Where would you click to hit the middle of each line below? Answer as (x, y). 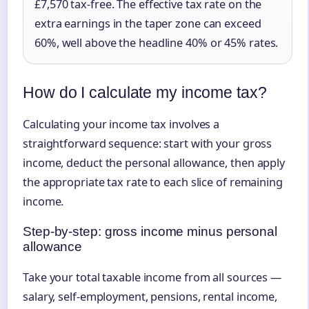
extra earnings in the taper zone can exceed (148, 24)
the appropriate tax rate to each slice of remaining (153, 182)
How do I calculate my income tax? (145, 93)
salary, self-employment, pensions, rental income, (150, 297)
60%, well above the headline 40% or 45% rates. (157, 43)
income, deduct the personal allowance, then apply (154, 163)
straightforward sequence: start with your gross (148, 144)
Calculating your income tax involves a (121, 124)
